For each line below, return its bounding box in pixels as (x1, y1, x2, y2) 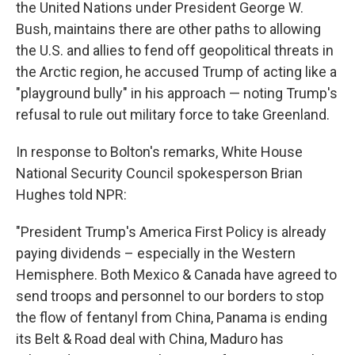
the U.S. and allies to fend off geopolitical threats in (16, 42, 334, 59)
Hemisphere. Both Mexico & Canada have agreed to (16, 266, 337, 283)
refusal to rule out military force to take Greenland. (16, 106, 330, 123)
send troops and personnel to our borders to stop (16, 288, 324, 304)
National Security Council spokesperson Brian (16, 165, 303, 181)
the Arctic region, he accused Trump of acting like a (16, 63, 337, 80)
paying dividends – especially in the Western (16, 245, 296, 261)
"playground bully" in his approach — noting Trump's (16, 85, 338, 101)
